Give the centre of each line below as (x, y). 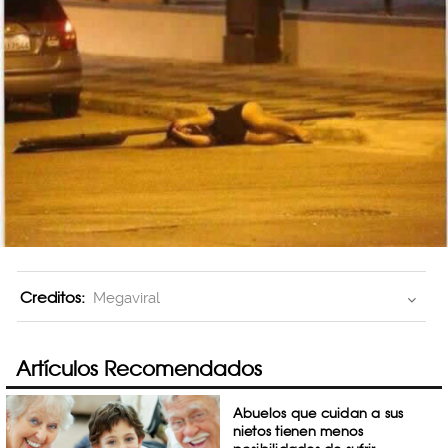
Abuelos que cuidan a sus (318, 413)
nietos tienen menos (298, 431)
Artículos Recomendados (139, 368)
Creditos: (52, 298)
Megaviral (126, 298)
